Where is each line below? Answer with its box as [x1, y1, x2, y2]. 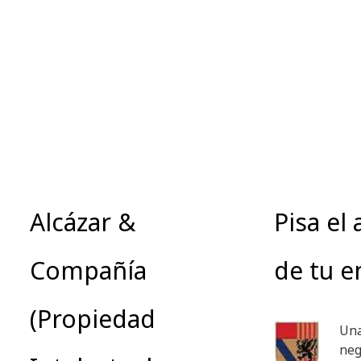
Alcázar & [30, 205, 135, 239]
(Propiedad [30, 302, 156, 336]
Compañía [30, 254, 147, 288]
